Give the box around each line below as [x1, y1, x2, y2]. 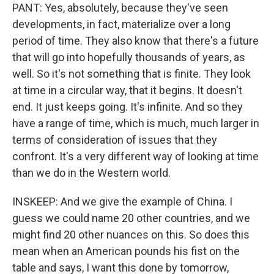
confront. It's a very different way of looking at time [12, 149, 259, 163]
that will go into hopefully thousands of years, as [12, 50, 245, 64]
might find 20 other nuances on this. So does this [12, 228, 250, 241]
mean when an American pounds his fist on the [12, 244, 240, 257]
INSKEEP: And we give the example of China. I [12, 194, 232, 208]
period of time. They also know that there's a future [12, 34, 259, 47]
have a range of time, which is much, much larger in [12, 116, 259, 130]
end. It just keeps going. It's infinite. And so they [12, 100, 243, 113]
